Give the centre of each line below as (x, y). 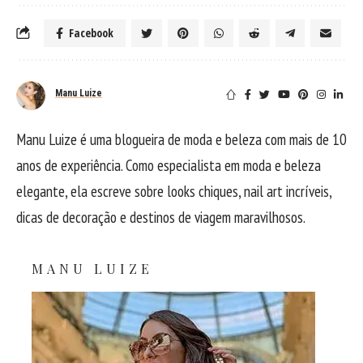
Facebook (91, 32)
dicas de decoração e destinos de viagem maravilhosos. (161, 218)
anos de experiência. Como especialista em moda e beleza (169, 166)
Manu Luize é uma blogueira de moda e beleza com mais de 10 (181, 140)
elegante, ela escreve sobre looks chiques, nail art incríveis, (174, 192)
